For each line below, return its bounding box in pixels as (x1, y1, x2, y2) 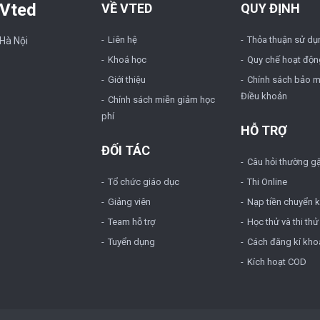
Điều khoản (240, 91, 287, 101)
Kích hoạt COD (246, 256, 306, 267)
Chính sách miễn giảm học (107, 94, 215, 105)
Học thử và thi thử (246, 216, 319, 227)
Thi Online (246, 176, 287, 187)
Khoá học (107, 54, 146, 65)
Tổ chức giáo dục (107, 176, 179, 187)
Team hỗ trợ (107, 216, 155, 227)
